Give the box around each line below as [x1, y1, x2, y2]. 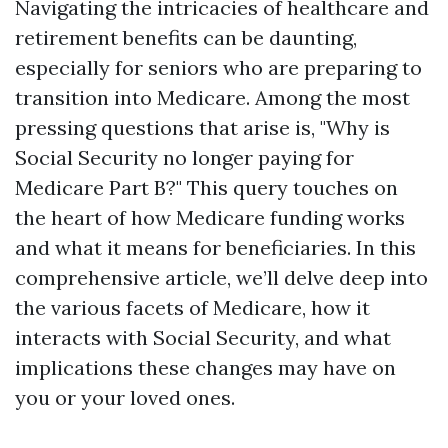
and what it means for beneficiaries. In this [15, 235, 416, 260]
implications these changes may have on [15, 355, 396, 380]
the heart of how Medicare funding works [15, 205, 405, 230]
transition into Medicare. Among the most [15, 85, 410, 110]
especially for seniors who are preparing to [15, 55, 422, 80]
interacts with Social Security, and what [15, 325, 391, 350]
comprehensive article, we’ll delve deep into [15, 265, 428, 290]
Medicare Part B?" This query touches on [15, 175, 398, 200]
